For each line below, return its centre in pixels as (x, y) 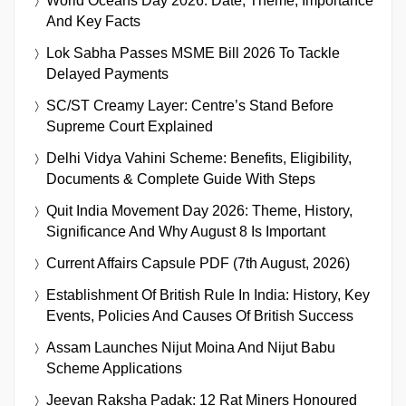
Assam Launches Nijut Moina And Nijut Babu (191, 347)
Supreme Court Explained (130, 126)
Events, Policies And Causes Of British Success (200, 315)
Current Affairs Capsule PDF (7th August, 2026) (198, 263)
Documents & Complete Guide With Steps (181, 179)
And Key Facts (93, 21)
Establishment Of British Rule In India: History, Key (208, 295)
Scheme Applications (114, 368)
